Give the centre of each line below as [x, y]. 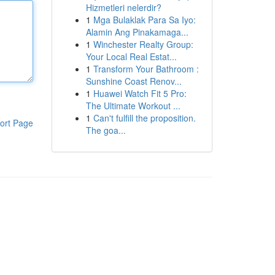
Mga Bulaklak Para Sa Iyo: [144, 20]
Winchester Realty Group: [143, 44]
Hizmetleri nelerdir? [123, 7]
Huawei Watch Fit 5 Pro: [140, 93]
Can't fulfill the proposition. [144, 118]
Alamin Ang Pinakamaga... [137, 32]
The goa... [106, 130]
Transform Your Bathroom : [146, 69]
